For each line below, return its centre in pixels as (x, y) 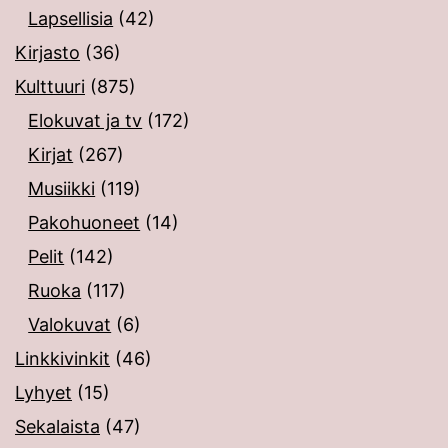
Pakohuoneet (84, 223)
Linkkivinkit (62, 359)
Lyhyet (43, 393)
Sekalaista (57, 427)
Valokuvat (70, 325)
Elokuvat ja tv (85, 121)
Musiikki (62, 189)
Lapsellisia (71, 19)
